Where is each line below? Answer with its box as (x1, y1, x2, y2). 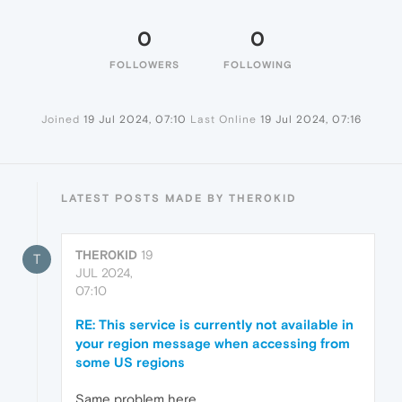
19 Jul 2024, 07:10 (83, 113, 187, 127)
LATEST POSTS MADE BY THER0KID (61, 192, 297, 205)
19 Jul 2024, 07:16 (259, 113, 362, 127)
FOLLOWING (223, 59, 293, 71)
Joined (40, 113, 80, 127)
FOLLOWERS (109, 59, 179, 71)
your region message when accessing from (75, 336, 350, 352)
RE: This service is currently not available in (75, 317, 354, 333)
